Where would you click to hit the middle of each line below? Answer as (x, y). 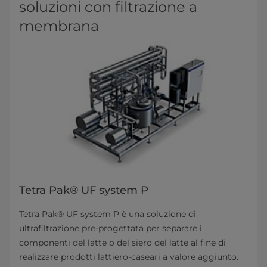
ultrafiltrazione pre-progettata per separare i (111, 228)
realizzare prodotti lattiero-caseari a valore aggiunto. (129, 257)
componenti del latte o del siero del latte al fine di (122, 242)
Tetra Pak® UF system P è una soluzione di (108, 214)
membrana (59, 26)
